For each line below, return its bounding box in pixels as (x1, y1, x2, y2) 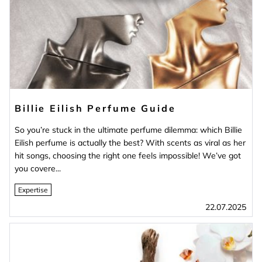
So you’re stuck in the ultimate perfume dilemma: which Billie (15, 124, 242, 135)
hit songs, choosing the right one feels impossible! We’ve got (15, 150, 241, 161)
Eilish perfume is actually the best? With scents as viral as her (15, 137, 246, 148)
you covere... (15, 163, 61, 174)
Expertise (18, 185, 48, 194)
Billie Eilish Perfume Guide (15, 102, 176, 114)
